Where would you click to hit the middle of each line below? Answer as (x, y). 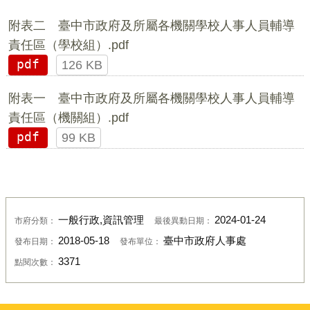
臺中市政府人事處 (204, 241)
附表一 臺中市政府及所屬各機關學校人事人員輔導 (151, 98)
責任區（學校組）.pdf (68, 45)
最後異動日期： (184, 221)
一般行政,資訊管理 (101, 220)
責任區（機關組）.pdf (68, 117)
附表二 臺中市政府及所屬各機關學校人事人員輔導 (151, 25)
